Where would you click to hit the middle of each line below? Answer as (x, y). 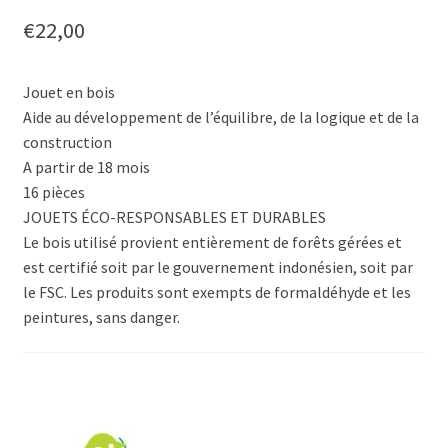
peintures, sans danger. (101, 316)
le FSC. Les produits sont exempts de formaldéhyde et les (216, 291)
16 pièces (53, 191)
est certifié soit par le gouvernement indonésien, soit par (217, 266)
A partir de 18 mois (86, 166)
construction (67, 141)
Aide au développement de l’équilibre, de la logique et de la (220, 116)
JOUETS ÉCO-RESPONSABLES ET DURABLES (174, 216)
